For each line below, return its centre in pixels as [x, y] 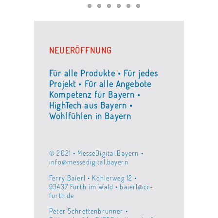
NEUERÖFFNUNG [81, 50]
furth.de [62, 195]
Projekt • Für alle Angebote [100, 84]
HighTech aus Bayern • [91, 105]
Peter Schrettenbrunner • [89, 211]
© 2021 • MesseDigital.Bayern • [96, 153]
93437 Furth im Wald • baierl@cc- [101, 186]
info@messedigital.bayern [89, 162]
